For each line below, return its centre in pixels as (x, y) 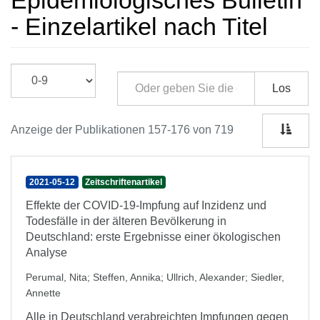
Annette (43, 293)
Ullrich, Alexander (206, 277)
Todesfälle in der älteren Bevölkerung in (126, 221)
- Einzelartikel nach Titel (139, 26)
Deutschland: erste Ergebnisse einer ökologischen (153, 237)
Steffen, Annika (127, 277)
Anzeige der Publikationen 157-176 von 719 (122, 130)
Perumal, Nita (56, 277)
